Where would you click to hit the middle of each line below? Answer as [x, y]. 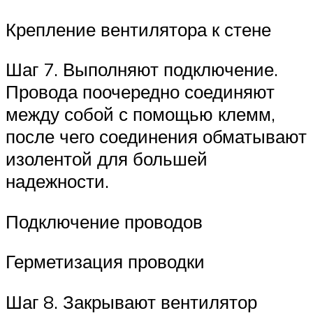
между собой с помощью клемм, [140, 114]
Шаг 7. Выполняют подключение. [142, 70]
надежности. [57, 181]
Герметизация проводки [105, 262]
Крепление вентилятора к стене [138, 29]
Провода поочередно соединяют [140, 92]
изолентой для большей [107, 159]
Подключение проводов [104, 221]
